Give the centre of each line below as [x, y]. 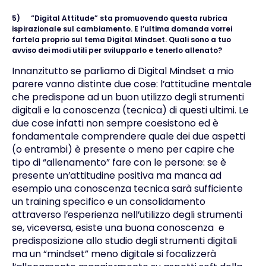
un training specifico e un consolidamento [108, 202]
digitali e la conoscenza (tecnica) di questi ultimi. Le [130, 110]
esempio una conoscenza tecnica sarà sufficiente [127, 189]
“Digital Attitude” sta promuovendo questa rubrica [129, 18]
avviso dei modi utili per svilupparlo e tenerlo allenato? [117, 50]
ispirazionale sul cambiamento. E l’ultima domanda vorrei [122, 28]
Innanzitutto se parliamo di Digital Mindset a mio [123, 71]
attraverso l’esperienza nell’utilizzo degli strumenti [127, 215]
